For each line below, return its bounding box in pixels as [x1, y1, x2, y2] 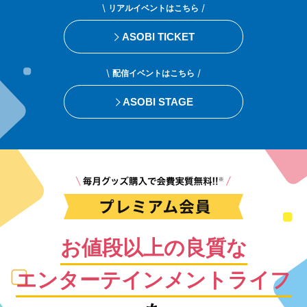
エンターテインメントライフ [16, 268, 291, 291]
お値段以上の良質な [60, 236, 247, 259]
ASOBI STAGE [123, 96, 194, 108]
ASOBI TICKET [121, 31, 195, 43]
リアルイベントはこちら [108, 3, 199, 14]
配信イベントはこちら [112, 69, 195, 79]
